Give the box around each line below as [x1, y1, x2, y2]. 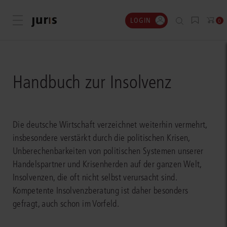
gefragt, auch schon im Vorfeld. [13, 198, 120, 209]
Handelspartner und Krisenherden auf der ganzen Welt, [13, 159, 202, 170]
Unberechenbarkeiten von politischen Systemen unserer [13, 145, 204, 157]
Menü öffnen [18, 16, 57, 26]
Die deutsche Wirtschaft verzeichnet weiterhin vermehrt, [13, 119, 207, 130]
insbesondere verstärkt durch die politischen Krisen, [13, 132, 190, 143]
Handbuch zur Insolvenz [13, 71, 171, 93]
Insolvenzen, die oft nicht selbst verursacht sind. [13, 172, 177, 183]
